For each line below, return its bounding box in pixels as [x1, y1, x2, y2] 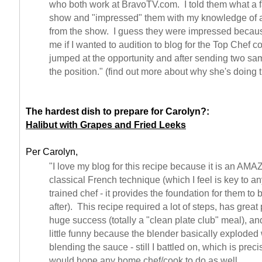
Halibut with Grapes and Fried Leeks [26, 119, 186, 130]
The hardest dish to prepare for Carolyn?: [26, 106, 209, 117]
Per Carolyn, [26, 146, 78, 157]
